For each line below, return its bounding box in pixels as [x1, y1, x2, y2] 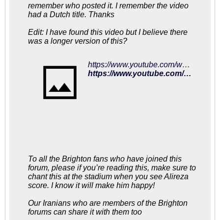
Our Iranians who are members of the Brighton [28, 199, 188, 207]
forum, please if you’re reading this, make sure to [28, 164, 196, 172]
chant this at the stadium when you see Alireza [28, 172, 189, 181]
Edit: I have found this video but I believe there [28, 28, 188, 36]
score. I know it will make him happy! [28, 181, 155, 190]
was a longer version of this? [28, 37, 127, 45]
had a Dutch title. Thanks [28, 10, 114, 19]
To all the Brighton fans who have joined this [28, 155, 182, 163]
